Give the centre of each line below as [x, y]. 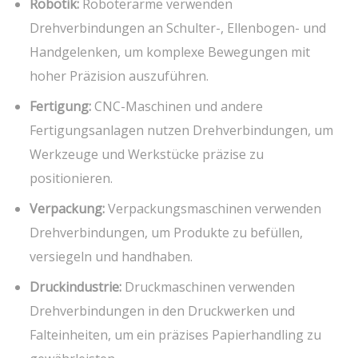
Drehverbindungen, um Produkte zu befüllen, [167, 232]
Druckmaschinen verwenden [209, 286]
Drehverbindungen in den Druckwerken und [163, 310]
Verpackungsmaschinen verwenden [213, 208]
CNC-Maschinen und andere [177, 106]
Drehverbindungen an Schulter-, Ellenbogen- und [178, 28]
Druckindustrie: [76, 286]
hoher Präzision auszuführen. [119, 76]
